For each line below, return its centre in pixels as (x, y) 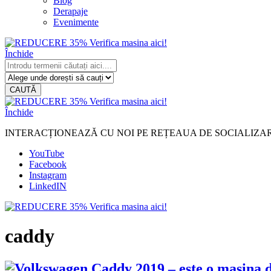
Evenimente (76, 22)
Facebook (48, 164)
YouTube (47, 153)
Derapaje (70, 11)
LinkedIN (48, 186)
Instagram (48, 175)
